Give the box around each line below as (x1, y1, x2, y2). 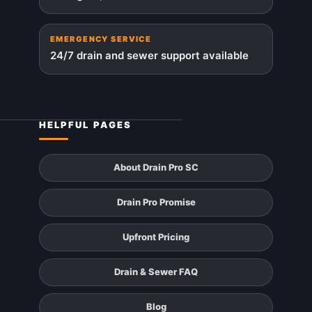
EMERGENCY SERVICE (50, 33, 152, 44)
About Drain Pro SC (114, 162, 198, 173)
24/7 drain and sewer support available (50, 48, 249, 62)
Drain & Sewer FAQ (114, 266, 198, 278)
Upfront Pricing (123, 231, 189, 243)
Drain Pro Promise (116, 196, 196, 208)
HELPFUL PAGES (39, 118, 132, 130)
